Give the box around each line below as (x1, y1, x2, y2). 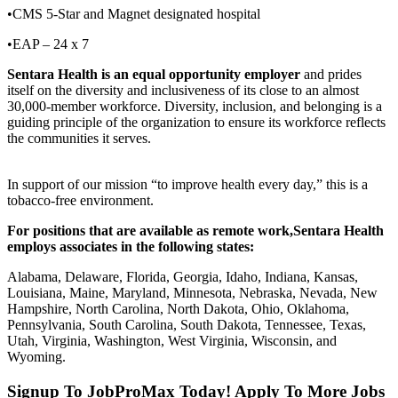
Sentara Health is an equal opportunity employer (7, 66, 300, 82)
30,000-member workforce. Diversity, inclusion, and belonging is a (7, 98, 382, 114)
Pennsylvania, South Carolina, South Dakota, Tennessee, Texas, (7, 316, 366, 332)
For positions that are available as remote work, (7, 222, 293, 238)
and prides (300, 66, 362, 82)
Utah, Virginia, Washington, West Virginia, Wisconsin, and (7, 332, 337, 348)
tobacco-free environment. (7, 192, 154, 208)
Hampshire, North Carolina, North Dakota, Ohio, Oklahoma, (7, 300, 349, 316)
